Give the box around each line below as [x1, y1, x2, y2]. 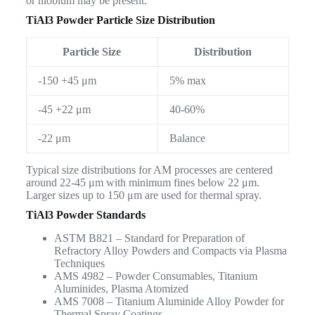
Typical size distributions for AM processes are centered [25, 164, 273, 176]
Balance [169, 132, 205, 145]
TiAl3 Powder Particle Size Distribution [25, 14, 215, 27]
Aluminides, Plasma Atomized [53, 283, 188, 295]
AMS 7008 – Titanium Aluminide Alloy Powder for [53, 295, 284, 308]
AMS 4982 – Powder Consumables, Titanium [53, 270, 257, 283]
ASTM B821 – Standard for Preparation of [53, 232, 245, 245]
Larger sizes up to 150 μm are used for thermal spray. [25, 189, 262, 202]
